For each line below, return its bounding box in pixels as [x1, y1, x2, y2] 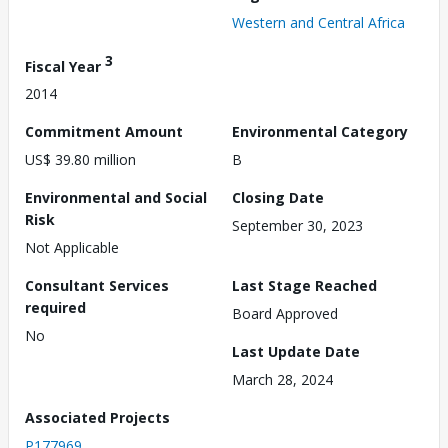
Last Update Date [232, 342, 360, 362]
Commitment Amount [25, 122, 183, 142]
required [25, 298, 86, 318]
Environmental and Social [25, 188, 207, 208]
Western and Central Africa [232, 12, 405, 32]
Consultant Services [25, 276, 169, 296]
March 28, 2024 [232, 370, 333, 390]
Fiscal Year [25, 56, 105, 76]
